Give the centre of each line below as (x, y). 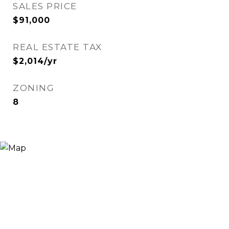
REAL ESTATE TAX (58, 47)
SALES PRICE (45, 6)
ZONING (33, 88)
